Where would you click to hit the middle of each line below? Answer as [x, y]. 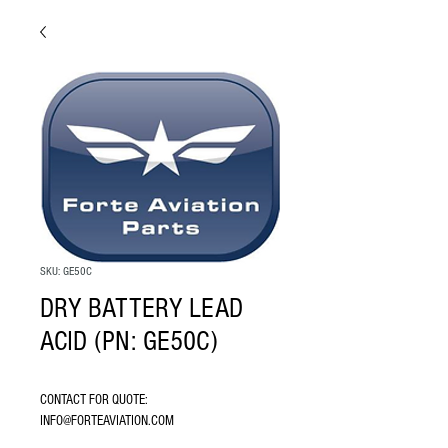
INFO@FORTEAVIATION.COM [107, 421]
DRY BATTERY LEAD [141, 308]
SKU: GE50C [66, 271]
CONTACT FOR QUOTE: [94, 400]
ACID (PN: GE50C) [128, 341]
